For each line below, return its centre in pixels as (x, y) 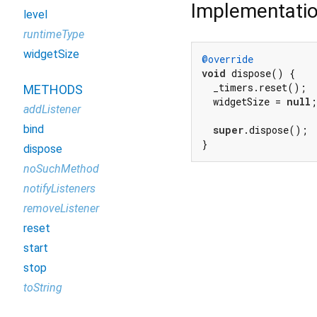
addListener (52, 109)
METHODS (53, 90)
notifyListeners (59, 189)
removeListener (61, 208)
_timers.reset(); (254, 88)
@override (227, 59)
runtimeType (54, 34)
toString (43, 288)
